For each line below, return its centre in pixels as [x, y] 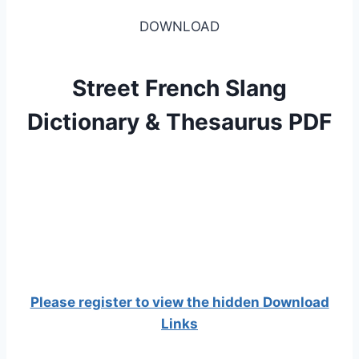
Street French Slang [179, 89]
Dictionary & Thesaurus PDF [179, 122]
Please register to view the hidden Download [179, 303]
